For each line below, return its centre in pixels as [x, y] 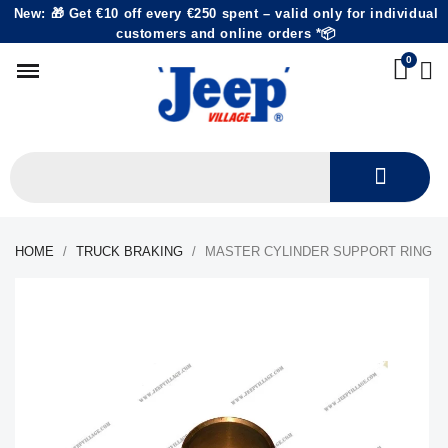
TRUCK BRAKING [129, 251]
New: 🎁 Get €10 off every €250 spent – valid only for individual [226, 13]
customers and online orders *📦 [225, 33]
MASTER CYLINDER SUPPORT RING [318, 251]
